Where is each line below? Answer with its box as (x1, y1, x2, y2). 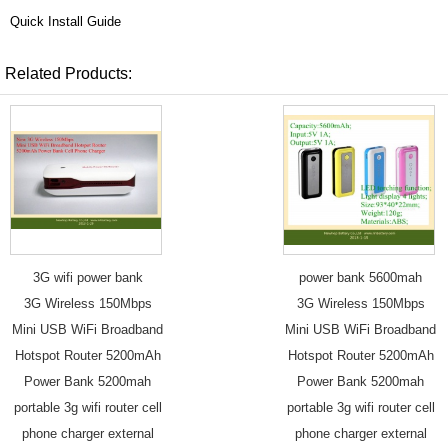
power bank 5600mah (299, 269, 422, 285)
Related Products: (5, 64, 132, 82)
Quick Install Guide (10, 13, 121, 29)
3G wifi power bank (32, 269, 143, 285)
